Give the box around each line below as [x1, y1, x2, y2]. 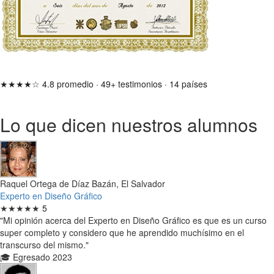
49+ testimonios [101, 77, 162, 90]
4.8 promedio [42, 77, 94, 90]
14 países [169, 77, 207, 90]
